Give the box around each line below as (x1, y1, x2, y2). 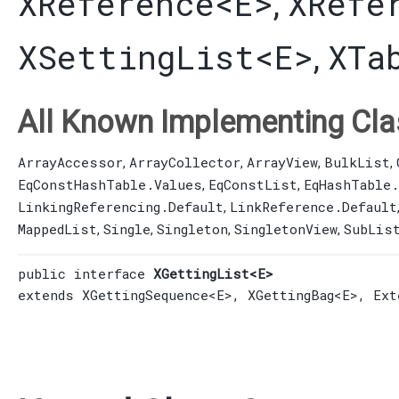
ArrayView (247, 153, 318, 172)
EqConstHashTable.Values (18, 175, 202, 194)
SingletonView (234, 220, 338, 239)
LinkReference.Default (230, 198, 397, 216)
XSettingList (18, 36, 255, 79)
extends (18, 285, 82, 304)
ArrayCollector (129, 153, 240, 172)
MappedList (18, 220, 97, 239)
